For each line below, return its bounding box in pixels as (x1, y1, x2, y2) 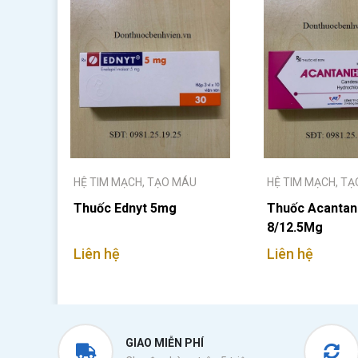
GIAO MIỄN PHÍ (125, 336, 204, 349)
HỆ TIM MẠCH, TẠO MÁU (74, 176, 197, 189)
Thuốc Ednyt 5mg (74, 201, 177, 216)
